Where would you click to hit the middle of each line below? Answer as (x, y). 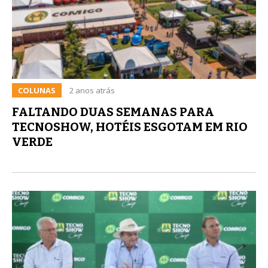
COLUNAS (37, 90)
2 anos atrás (92, 90)
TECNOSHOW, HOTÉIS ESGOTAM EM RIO (130, 127)
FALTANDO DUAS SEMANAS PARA (113, 112)
